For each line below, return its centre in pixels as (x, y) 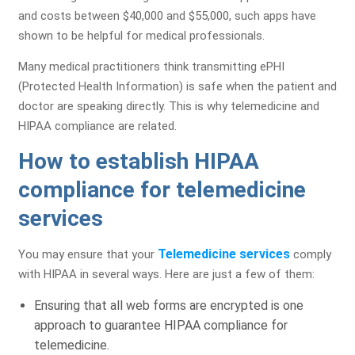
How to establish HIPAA (139, 161)
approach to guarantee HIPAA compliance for (161, 325)
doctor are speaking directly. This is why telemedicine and (169, 106)
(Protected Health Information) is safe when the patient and (177, 86)
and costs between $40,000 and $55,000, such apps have (167, 16)
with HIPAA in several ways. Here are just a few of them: (166, 274)
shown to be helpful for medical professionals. (141, 36)
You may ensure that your (88, 254)
